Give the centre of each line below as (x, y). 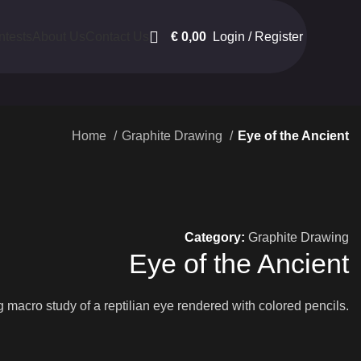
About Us (58, 37)
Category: (215, 238)
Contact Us (117, 37)
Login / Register (257, 36)
